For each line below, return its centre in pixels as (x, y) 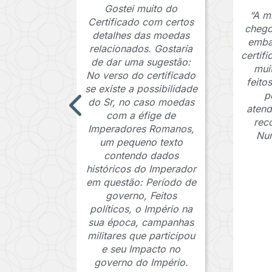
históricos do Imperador (141, 169)
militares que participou (141, 236)
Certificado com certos (141, 22)
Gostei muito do (141, 9)
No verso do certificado (141, 76)
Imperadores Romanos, (141, 129)
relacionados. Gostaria (141, 49)
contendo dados (141, 156)
